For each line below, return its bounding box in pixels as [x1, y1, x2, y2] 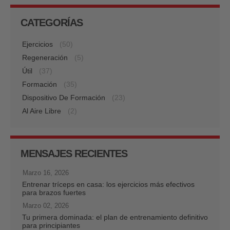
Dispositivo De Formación [22, 93, 105, 102]
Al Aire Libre [22, 106, 61, 115]
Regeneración [22, 53, 68, 62]
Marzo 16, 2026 [23, 168, 69, 177]
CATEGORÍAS [21, 16, 83, 28]
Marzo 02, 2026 [23, 201, 69, 209]
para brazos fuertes [22, 188, 86, 197]
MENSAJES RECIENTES [21, 147, 127, 159]
